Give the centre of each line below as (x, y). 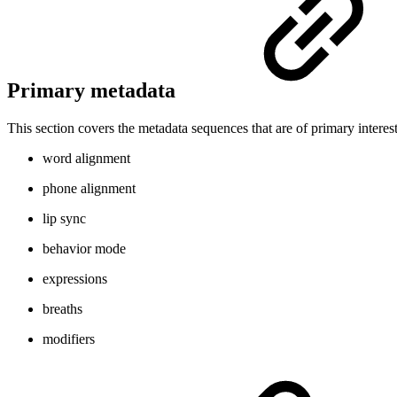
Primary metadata (94, 91)
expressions (75, 279)
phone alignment (89, 189)
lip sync (64, 219)
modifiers (69, 339)
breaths (62, 309)
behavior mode (84, 249)
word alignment (86, 159)
